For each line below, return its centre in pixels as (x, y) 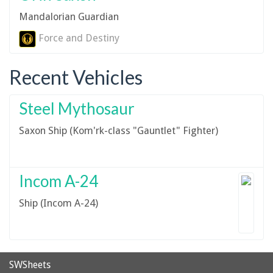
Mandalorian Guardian (69, 17)
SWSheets (30, 265)
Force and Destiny (78, 38)
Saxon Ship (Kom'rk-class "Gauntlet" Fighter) (119, 130)
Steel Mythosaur (77, 108)
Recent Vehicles (76, 77)
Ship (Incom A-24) (58, 203)
